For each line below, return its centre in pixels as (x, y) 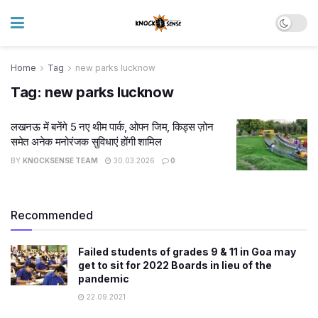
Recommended (52, 215)
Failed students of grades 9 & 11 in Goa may (187, 251)
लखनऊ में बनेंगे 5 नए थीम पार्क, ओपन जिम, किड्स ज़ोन (112, 127)
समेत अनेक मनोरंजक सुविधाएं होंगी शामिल (86, 142)
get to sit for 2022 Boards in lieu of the (175, 265)
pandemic (104, 278)
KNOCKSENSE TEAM (60, 160)
